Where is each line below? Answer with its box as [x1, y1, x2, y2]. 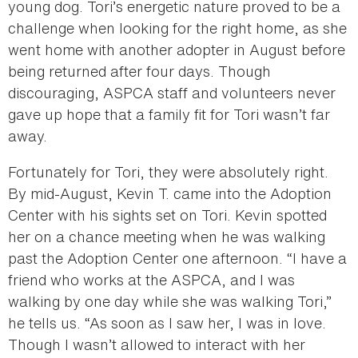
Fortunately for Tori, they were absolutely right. [8, 161, 328, 182]
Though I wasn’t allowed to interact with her [8, 333, 305, 355]
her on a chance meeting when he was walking [8, 225, 325, 247]
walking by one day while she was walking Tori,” [8, 290, 332, 312]
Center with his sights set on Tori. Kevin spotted [8, 204, 327, 225]
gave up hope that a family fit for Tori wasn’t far [8, 103, 330, 125]
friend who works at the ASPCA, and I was [8, 268, 295, 290]
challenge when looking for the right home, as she [8, 17, 347, 38]
